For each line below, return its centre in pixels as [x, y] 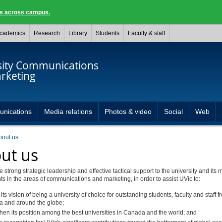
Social [173, 111]
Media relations [68, 111]
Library [78, 33]
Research [47, 33]
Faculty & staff [146, 33]
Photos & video [128, 111]
